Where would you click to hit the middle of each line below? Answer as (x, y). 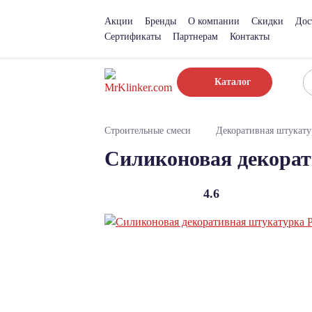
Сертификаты (133, 36)
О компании (214, 21)
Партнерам (195, 36)
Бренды (161, 21)
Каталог (233, 82)
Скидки (267, 21)
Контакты (250, 36)
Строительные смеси (148, 131)
